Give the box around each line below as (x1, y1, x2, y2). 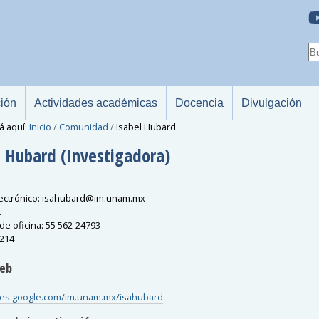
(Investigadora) (60, 142, 170, 167)
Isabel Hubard (115, 120, 176, 133)
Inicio (28, 120, 51, 133)
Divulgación (241, 97, 302, 109)
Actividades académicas (34, 97, 157, 109)
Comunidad (58, 120, 108, 133)
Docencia (175, 97, 224, 109)
